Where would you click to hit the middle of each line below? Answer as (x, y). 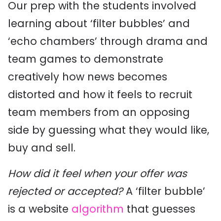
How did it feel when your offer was (97, 174)
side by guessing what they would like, (109, 130)
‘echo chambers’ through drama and (108, 41)
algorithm (98, 209)
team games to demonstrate (86, 59)
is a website (40, 209)
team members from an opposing (99, 112)
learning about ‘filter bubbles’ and (99, 24)
